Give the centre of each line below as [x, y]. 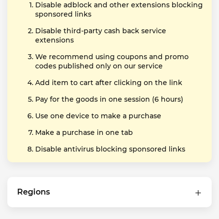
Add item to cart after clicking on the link [109, 83]
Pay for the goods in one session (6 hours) [109, 99]
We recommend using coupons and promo [112, 57]
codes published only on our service [99, 66]
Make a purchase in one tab [84, 132]
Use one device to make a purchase [98, 116]
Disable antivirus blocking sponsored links [110, 149]
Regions [33, 192]
